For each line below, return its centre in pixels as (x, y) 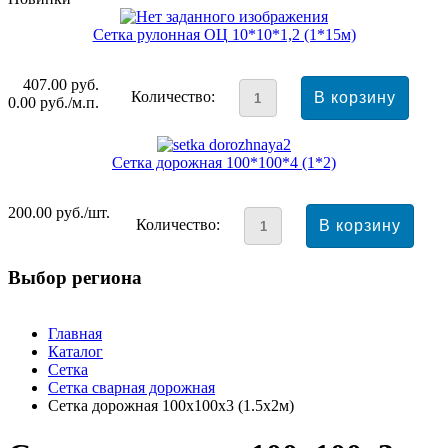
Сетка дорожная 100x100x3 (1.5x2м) (171, 406)
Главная (75, 334)
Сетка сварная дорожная (131, 388)
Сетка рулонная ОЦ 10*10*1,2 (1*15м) (224, 34)
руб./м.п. (69, 102)
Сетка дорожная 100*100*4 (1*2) (224, 162)
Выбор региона (75, 277)
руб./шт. (83, 212)
